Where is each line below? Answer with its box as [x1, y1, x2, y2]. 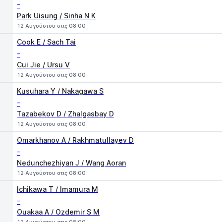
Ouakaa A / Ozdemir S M [17, 208, 100, 216]
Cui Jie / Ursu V [17, 60, 70, 69]
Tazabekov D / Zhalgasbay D [17, 110, 114, 118]
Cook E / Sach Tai [17, 38, 76, 46]
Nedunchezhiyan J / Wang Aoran [17, 159, 126, 167]
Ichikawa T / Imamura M [17, 185, 98, 193]
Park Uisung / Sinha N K [17, 11, 96, 20]
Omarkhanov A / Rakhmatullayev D [17, 136, 134, 144]
